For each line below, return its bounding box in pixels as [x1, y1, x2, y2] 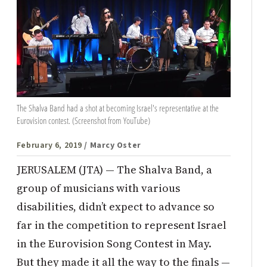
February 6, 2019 [16, 139, 82, 151]
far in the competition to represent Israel [16, 217, 226, 232]
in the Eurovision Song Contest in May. [16, 235, 212, 251]
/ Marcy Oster [84, 139, 141, 151]
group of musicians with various [16, 180, 180, 195]
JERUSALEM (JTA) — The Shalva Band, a [16, 162, 212, 177]
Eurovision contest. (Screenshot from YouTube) [16, 114, 150, 126]
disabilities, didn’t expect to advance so [16, 198, 215, 214]
